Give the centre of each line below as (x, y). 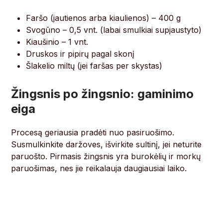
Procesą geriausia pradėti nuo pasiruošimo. (93, 133)
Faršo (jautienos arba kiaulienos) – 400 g (104, 18)
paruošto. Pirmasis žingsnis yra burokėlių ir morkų (106, 157)
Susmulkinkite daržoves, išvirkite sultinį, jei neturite (107, 145)
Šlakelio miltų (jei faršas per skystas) (94, 66)
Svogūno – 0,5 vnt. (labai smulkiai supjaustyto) (114, 30)
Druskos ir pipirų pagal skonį (80, 54)
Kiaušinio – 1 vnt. (57, 42)
